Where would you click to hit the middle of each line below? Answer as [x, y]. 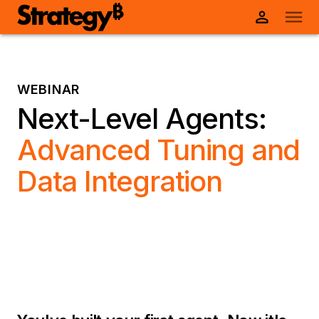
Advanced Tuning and [159, 150]
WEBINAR [49, 89]
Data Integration [120, 181]
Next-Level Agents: [142, 119]
